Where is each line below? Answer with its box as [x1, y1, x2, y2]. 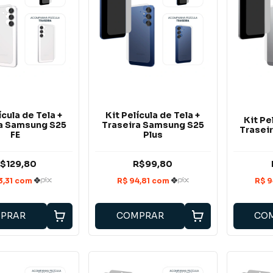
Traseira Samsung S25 [101, 119, 204, 130]
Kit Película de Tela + [105, 109, 200, 121]
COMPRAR [116, 210, 164, 222]
